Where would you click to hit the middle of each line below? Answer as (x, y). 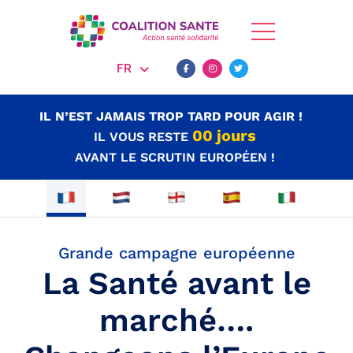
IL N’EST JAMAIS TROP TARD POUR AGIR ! (171, 116)
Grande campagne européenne (176, 253)
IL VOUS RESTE (141, 137)
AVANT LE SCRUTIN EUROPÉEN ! (175, 157)
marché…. (176, 321)
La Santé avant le (176, 284)
